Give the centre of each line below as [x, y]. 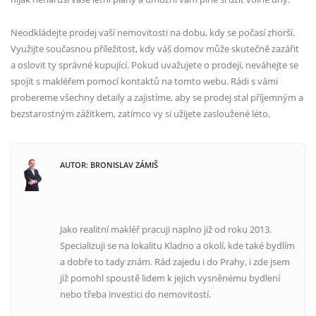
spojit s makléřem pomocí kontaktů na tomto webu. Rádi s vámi [144, 81]
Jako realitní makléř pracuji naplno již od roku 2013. [166, 230]
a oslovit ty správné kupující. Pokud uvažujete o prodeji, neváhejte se [154, 65]
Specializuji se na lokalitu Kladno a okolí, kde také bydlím [178, 246]
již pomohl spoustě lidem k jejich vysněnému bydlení [170, 278]
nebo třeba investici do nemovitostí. [136, 294]
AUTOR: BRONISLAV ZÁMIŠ [109, 164]
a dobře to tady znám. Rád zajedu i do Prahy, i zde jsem [175, 262]
